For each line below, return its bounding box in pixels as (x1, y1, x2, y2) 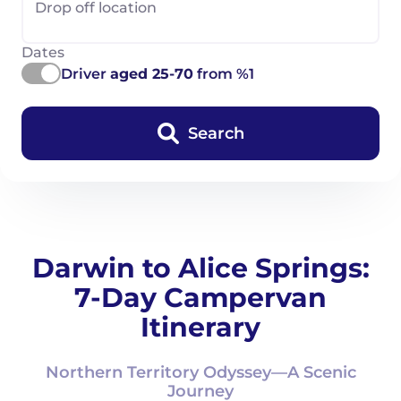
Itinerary (141, 311, 260, 344)
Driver (61, 65, 110, 82)
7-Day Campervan (74, 281, 327, 314)
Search (187, 124, 244, 143)
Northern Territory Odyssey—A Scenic (45, 363, 356, 382)
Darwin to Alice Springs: (31, 252, 370, 285)
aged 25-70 (110, 65, 193, 82)
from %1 (193, 65, 254, 82)
